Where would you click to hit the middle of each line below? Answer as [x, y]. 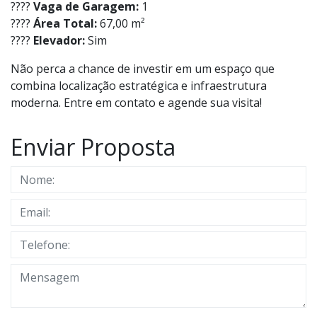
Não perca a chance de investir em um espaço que [143, 69]
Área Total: [65, 24]
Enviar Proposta [93, 147]
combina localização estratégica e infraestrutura [139, 86]
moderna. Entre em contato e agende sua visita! [136, 103]
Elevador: [59, 41]
